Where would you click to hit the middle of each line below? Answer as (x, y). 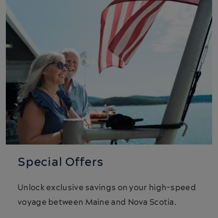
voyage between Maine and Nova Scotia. (97, 203)
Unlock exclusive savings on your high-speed (107, 188)
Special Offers (61, 163)
